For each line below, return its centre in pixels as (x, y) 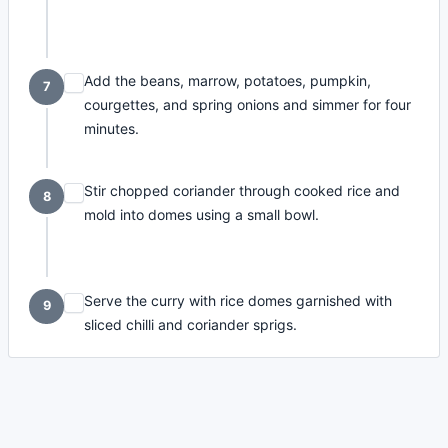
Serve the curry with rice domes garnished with (238, 300)
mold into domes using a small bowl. (202, 214)
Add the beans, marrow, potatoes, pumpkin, (228, 81)
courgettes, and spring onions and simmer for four (248, 105)
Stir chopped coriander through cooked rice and (242, 190)
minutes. (112, 129)
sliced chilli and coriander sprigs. (191, 324)
